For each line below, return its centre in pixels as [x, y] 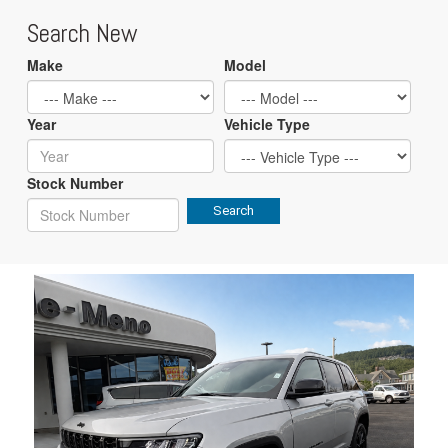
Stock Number [74, 182]
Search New [81, 33]
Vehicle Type [267, 123]
